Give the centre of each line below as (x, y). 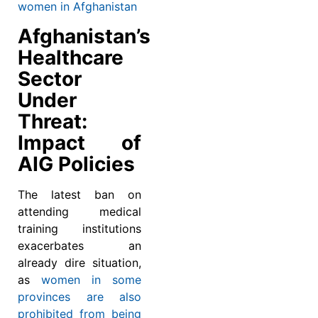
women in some (86, 279)
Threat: (53, 121)
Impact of (79, 142)
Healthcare (71, 57)
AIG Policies (76, 164)
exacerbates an (79, 245)
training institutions (79, 228)
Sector (50, 78)
